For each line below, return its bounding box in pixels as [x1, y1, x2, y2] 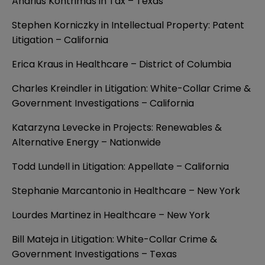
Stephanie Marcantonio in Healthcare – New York [12, 184, 240, 198]
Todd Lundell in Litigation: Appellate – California [12, 160, 229, 174]
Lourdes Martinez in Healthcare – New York [12, 208, 210, 222]
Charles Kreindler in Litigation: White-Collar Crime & [12, 82, 251, 96]
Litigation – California [12, 33, 108, 47]
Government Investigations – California [12, 96, 194, 111]
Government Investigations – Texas [12, 247, 177, 261]
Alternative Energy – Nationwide [12, 135, 161, 150]
